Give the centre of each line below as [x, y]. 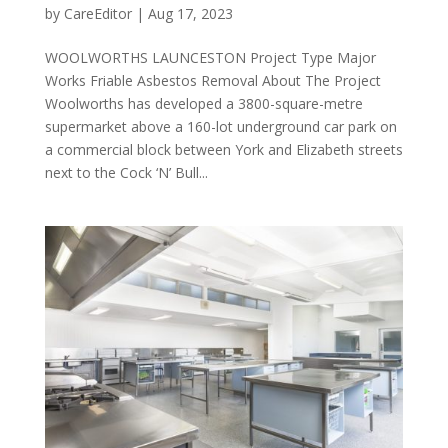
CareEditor [97, 14]
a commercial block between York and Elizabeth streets [223, 150]
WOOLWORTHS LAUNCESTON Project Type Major [210, 58]
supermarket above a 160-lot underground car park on [220, 127]
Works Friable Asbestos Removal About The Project [212, 81]
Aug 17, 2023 [190, 14]
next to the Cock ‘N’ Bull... [126, 173]
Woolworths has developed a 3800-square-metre [203, 104]
